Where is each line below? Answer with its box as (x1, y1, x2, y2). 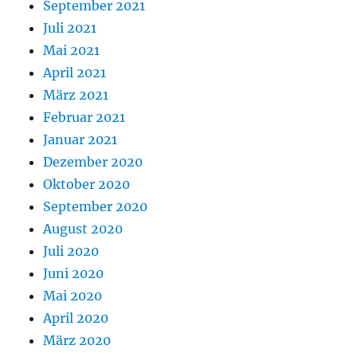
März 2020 (43, 332, 112, 349)
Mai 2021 (43, 42, 100, 59)
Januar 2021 (43, 131, 118, 148)
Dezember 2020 (43, 154, 143, 171)
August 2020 (43, 221, 124, 237)
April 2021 (43, 65, 107, 81)
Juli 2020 (43, 243, 100, 260)
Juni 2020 (43, 265, 104, 282)
